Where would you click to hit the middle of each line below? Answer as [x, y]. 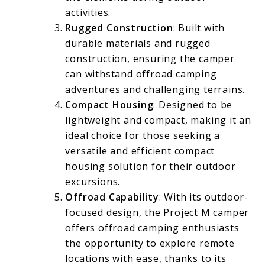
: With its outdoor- [204, 197]
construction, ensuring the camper [150, 59]
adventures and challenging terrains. [155, 90]
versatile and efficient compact [140, 151]
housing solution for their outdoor [151, 167]
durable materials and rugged [138, 43]
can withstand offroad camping [141, 74]
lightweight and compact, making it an [159, 120]
